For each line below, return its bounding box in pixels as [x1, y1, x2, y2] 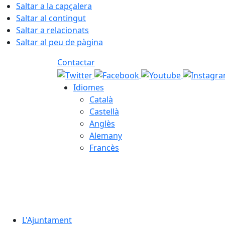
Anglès [89, 118, 115, 129]
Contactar [57, 57, 95, 68]
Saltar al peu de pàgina [16, 37, 103, 48]
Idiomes [73, 81, 104, 93]
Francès [89, 142, 119, 153]
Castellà [89, 105, 119, 117]
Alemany [89, 130, 122, 141]
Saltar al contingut [16, 13, 86, 24]
